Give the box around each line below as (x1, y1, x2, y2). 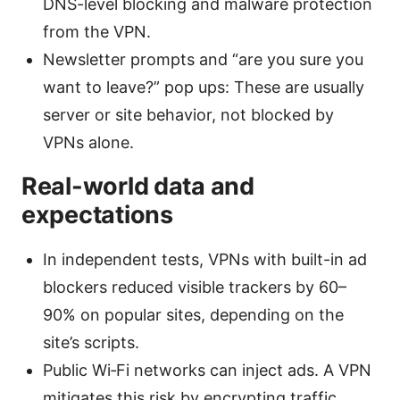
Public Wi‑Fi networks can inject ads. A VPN (43, 360, 371, 379)
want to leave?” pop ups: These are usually (43, 77, 364, 96)
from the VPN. (43, 21, 151, 41)
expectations (21, 199, 173, 229)
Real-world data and (21, 171, 254, 201)
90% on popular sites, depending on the (43, 304, 344, 324)
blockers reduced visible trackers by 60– (43, 277, 346, 296)
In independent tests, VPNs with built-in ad (43, 249, 367, 269)
